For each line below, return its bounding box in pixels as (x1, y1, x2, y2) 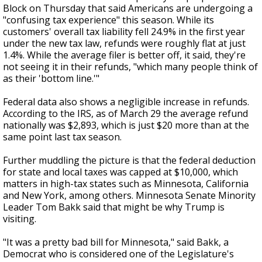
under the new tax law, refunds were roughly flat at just (3, 37, 246, 50)
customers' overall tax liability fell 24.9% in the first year (3, 25, 245, 38)
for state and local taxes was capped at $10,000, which (3, 166, 238, 178)
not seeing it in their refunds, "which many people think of (3, 60, 258, 73)
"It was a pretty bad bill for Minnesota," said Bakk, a (3, 236, 229, 249)
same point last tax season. (3, 130, 122, 143)
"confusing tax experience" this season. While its (3, 13, 214, 26)
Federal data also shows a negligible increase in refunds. (3, 95, 249, 108)
